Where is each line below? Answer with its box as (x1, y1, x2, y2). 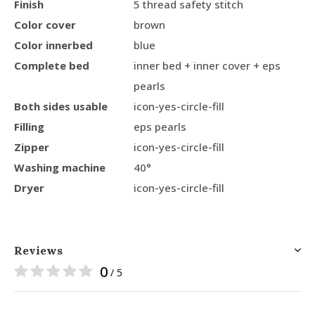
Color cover (14, 17, 76, 32)
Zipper (14, 139, 49, 154)
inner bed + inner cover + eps (134, 58, 281, 72)
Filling (14, 119, 44, 134)
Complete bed (14, 58, 89, 72)
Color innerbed (14, 37, 93, 52)
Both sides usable (14, 98, 108, 113)
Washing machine (14, 160, 105, 174)
